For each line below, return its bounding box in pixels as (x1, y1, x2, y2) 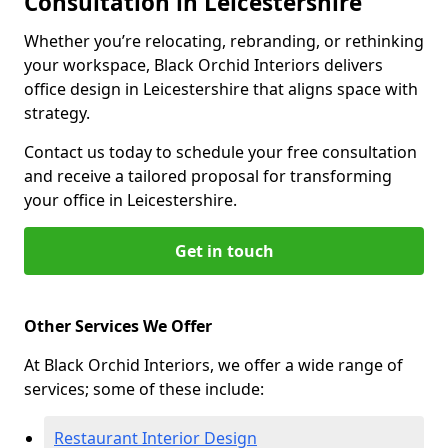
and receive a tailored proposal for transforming (24, 165, 392, 187)
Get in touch (174, 240, 274, 262)
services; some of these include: (24, 378, 264, 400)
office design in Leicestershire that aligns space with (24, 78, 418, 100)
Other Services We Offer (24, 315, 212, 337)
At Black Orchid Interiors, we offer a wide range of (24, 354, 403, 376)
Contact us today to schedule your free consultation (24, 141, 417, 163)
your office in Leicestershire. (24, 189, 237, 211)
